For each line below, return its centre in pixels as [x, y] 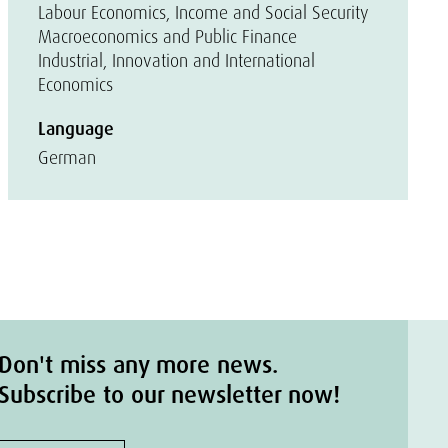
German [67, 157]
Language [76, 129]
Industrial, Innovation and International [176, 60]
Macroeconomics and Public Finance [167, 36]
